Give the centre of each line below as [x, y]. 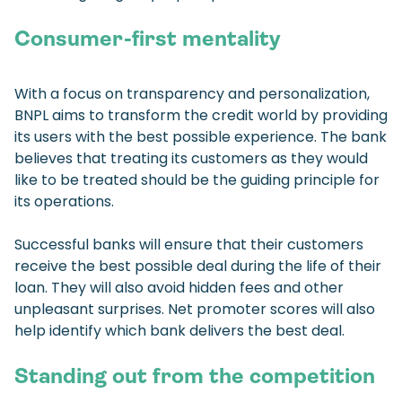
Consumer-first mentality [147, 39]
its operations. [64, 202]
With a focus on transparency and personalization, [192, 94]
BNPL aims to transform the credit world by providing [201, 116]
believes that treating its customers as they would [191, 159]
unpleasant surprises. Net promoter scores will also [195, 310]
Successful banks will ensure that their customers [189, 245]
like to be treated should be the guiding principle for [197, 180]
